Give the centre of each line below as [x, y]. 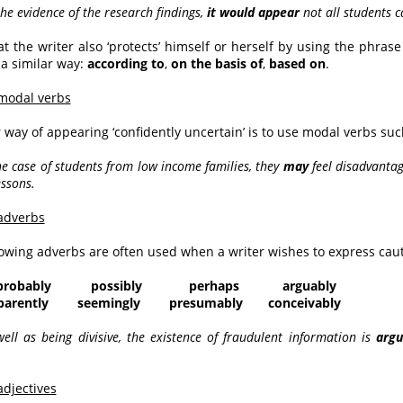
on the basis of [216, 64]
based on [297, 64]
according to [124, 64]
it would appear [255, 13]
